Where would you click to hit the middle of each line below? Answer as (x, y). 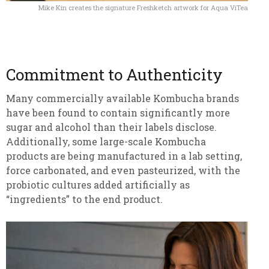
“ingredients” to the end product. (84, 199)
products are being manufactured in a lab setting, (124, 156)
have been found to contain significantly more (118, 113)
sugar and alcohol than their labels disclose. (111, 127)
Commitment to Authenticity (114, 75)
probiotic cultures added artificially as (98, 185)
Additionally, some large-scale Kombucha (106, 142)
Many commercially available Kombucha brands (122, 98)
